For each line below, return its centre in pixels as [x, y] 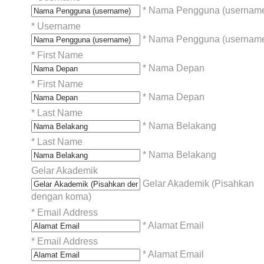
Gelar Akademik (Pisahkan [197, 183]
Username [59, 26]
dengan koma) [61, 196]
